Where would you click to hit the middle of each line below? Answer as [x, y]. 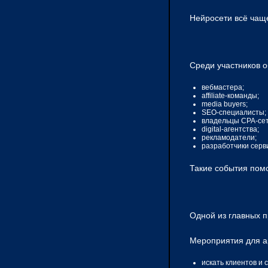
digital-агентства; [230, 130]
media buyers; [225, 104]
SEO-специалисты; [234, 113]
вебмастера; [223, 88]
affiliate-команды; [230, 96]
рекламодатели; [229, 138]
